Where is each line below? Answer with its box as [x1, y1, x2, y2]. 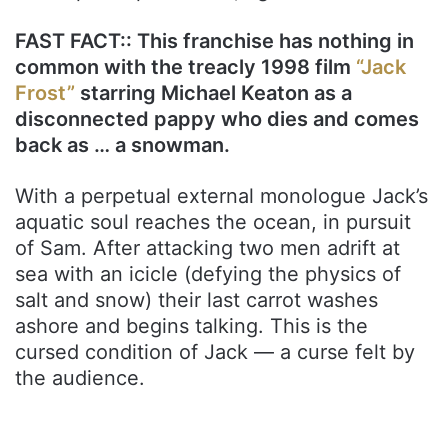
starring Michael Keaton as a [80, 80, 352, 105]
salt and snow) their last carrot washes [15, 287, 378, 312]
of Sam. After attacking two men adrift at [15, 235, 400, 260]
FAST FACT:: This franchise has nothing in [15, 28, 414, 53]
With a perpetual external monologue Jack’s [15, 183, 428, 208]
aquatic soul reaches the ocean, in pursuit [15, 209, 411, 234]
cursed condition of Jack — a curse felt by [15, 339, 415, 364]
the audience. [15, 365, 145, 390]
